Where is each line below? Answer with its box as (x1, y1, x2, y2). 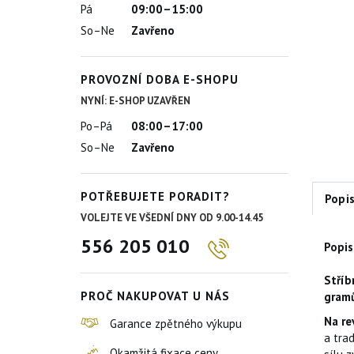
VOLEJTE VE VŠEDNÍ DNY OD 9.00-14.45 (81, 211, 263, 224)
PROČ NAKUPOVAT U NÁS (81, 288, 230, 303)
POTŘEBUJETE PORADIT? (81, 189, 230, 204)
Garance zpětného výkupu (110, 315, 242, 331)
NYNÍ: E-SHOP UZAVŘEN (81, 94, 190, 107)
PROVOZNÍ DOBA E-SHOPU (81, 72, 239, 87)
